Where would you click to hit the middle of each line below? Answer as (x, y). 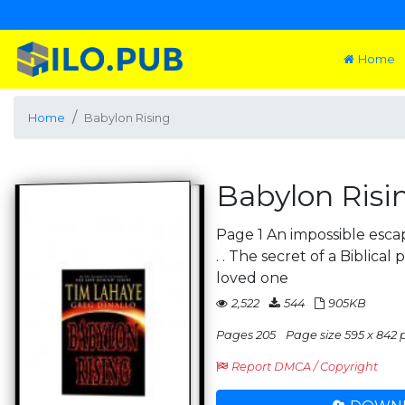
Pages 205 (246, 335)
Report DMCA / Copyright (305, 367)
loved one (252, 278)
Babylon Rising (127, 118)
